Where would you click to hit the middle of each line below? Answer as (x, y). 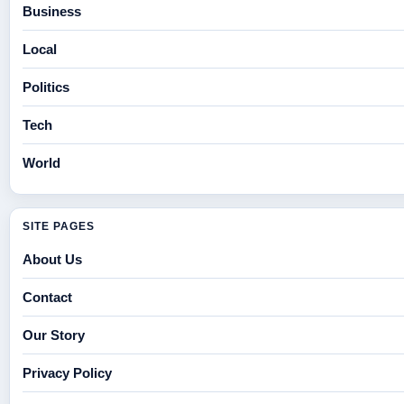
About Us (52, 259)
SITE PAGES (59, 226)
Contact (47, 297)
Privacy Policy (67, 372)
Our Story (54, 335)
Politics (46, 87)
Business (52, 11)
